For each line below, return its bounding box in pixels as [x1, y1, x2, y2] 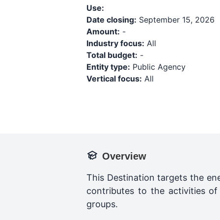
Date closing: [86, 15, 137, 25]
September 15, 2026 [137, 15, 215, 25]
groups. [86, 199, 118, 209]
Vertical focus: [86, 74, 142, 83]
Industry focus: [86, 38, 144, 48]
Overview [102, 151, 146, 162]
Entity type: [86, 62, 130, 72]
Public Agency [130, 62, 186, 72]
